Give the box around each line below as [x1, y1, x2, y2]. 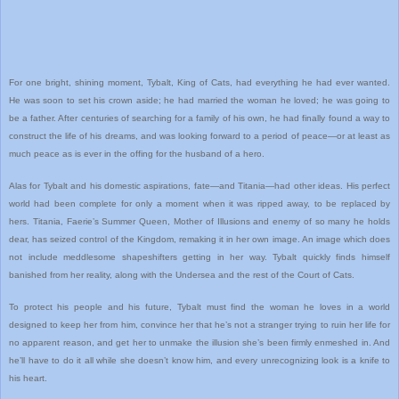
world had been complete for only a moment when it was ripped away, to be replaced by [9, 198, 390, 208]
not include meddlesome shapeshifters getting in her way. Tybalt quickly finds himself [9, 251, 390, 262]
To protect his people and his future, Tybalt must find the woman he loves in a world [9, 301, 390, 312]
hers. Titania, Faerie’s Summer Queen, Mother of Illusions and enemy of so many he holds [9, 216, 390, 226]
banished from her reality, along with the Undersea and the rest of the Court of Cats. [9, 269, 354, 280]
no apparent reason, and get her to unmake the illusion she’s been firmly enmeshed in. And [9, 337, 390, 347]
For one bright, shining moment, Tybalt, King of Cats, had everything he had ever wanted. [9, 77, 390, 87]
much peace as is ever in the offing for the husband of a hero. [9, 148, 265, 159]
